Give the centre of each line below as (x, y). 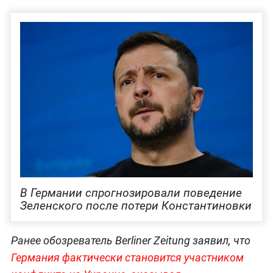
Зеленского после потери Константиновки (136, 206)
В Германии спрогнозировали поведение (131, 193)
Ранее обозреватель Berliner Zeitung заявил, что (130, 241)
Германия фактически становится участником (127, 258)
